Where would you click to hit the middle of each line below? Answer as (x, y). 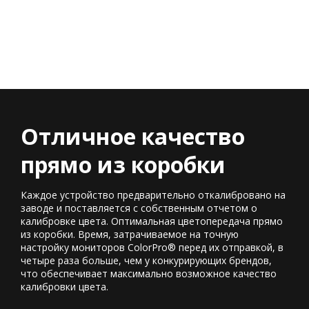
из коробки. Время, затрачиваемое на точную (130, 234)
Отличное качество (133, 136)
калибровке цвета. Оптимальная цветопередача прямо (152, 221)
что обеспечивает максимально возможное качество (149, 273)
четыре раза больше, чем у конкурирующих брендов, (146, 260)
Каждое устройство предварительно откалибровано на (153, 195)
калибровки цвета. (64, 286)
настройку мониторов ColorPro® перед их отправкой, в (152, 247)
